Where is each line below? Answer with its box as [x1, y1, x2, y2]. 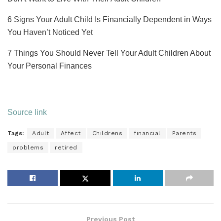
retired [55, 144, 77, 151]
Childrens [92, 130, 122, 137]
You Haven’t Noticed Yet [7, 28, 93, 37]
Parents [172, 130, 196, 137]
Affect [60, 130, 81, 137]
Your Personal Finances [7, 62, 92, 71]
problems [12, 144, 43, 151]
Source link [7, 108, 47, 117]
